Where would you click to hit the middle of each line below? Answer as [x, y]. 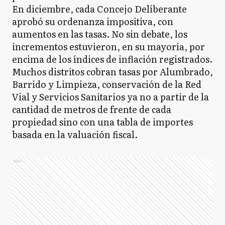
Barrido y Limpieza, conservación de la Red [107, 84]
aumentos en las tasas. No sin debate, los [100, 34]
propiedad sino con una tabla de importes [102, 122]
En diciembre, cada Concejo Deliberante [99, 9]
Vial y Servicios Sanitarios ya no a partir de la [110, 97]
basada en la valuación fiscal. [75, 134]
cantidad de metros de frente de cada [92, 109]
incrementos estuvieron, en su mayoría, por [108, 46]
